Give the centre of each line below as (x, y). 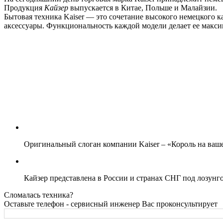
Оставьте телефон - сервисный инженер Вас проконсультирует (111, 204)
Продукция (24, 7)
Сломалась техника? (39, 195)
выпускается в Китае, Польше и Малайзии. (143, 7)
